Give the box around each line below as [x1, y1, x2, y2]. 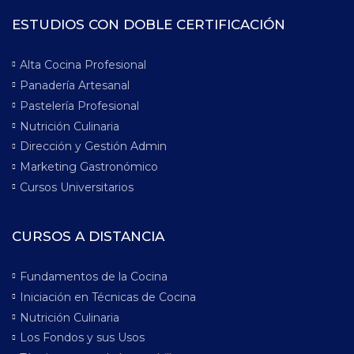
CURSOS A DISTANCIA [12, 228, 164, 244]
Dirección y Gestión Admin [20, 139, 167, 154]
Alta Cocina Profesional [20, 57, 146, 72]
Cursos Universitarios [20, 179, 134, 194]
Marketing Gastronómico [20, 160, 158, 175]
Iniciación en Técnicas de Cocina [20, 289, 196, 304]
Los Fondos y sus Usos [20, 330, 145, 345]
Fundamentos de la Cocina [20, 269, 168, 284]
